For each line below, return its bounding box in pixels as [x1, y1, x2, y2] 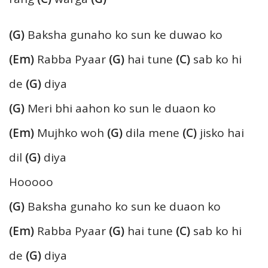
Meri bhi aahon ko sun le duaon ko [25, 100, 216, 116]
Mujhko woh [34, 124, 107, 141]
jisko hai [197, 124, 244, 141]
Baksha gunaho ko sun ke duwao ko [25, 26, 223, 42]
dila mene [123, 124, 182, 141]
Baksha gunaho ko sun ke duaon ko [25, 198, 221, 214]
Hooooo [9, 173, 53, 190]
